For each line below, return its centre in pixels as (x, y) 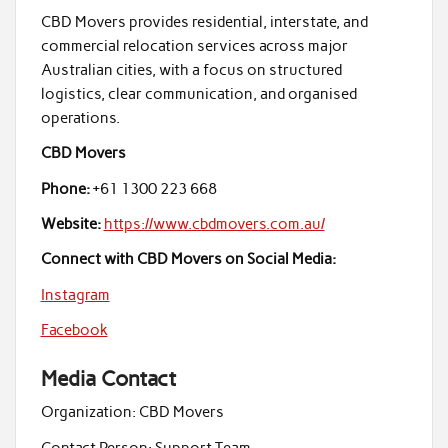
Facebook (74, 330)
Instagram (75, 294)
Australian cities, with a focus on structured (191, 69)
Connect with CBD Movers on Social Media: (188, 259)
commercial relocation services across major (194, 45)
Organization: (88, 412)
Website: (70, 224)
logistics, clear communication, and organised (198, 93)
